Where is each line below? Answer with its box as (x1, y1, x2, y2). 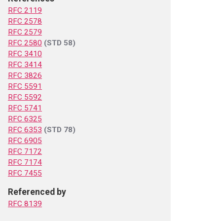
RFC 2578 (8, 17, 42, 26)
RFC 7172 (8, 147, 42, 156)
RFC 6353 (8, 125, 42, 134)
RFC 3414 (8, 60, 42, 69)
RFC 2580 (8, 38, 42, 47)
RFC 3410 (8, 49, 42, 58)
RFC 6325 (8, 114, 42, 123)
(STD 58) (44, 38, 75, 47)
